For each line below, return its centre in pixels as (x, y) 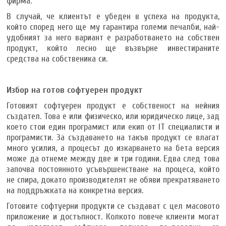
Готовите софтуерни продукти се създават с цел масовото (113, 206)
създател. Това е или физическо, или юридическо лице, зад (113, 116)
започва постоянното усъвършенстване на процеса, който (113, 169)
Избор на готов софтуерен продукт (75, 90)
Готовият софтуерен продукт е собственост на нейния (113, 105)
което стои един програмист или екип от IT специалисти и (113, 127)
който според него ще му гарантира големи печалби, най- (113, 27)
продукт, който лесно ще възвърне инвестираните (113, 48)
